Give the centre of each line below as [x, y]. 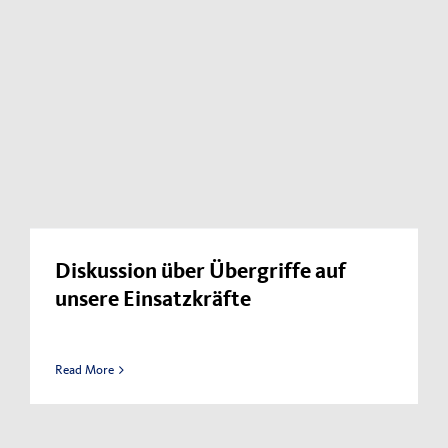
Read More [84, 370]
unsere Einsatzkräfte [153, 301]
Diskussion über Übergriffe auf [200, 273]
